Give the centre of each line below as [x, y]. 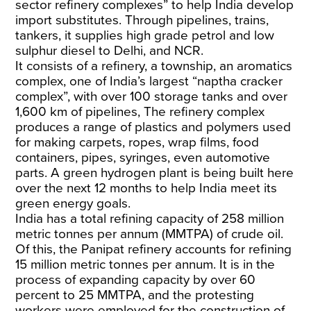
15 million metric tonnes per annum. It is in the [145, 264]
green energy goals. [73, 203]
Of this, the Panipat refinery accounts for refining [154, 249]
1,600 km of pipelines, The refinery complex [140, 112]
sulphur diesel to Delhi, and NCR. [110, 51]
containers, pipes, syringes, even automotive [143, 158]
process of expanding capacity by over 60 [136, 280]
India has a [48, 219]
